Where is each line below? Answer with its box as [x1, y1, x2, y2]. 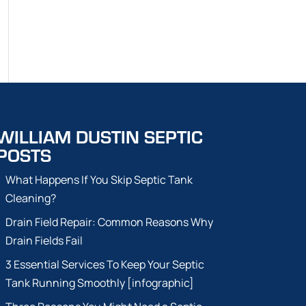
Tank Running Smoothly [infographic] [5, 275, 195, 290]
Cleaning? [5, 190, 57, 206]
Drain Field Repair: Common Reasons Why [5, 214, 214, 229]
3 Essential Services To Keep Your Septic [5, 256, 205, 272]
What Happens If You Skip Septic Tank [5, 171, 193, 187]
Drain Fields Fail [5, 232, 83, 248]
